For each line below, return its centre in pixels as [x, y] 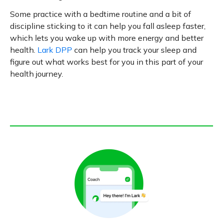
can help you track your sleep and [134, 50]
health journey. [37, 74]
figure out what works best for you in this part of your [107, 62]
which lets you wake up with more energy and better [107, 38]
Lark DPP [55, 50]
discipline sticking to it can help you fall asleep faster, [108, 26]
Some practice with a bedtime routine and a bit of [101, 14]
